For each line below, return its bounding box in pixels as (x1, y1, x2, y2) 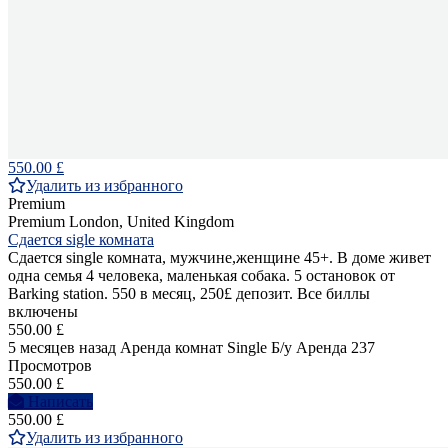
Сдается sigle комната (8, 231, 154, 249)
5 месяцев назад (8, 339, 116, 357)
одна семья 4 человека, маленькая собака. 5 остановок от (8, 267, 395, 285)
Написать (28, 393, 93, 411)
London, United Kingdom (65, 213, 234, 231)
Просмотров (8, 357, 92, 375)
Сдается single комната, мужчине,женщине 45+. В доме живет (8, 249, 431, 267)
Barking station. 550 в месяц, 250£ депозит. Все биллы (8, 285, 370, 303)
